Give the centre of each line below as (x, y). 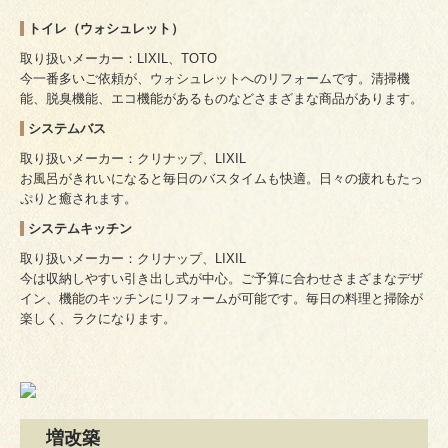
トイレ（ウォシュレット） (104, 29)
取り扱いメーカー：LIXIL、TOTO (118, 59)
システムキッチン (80, 229)
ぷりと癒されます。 (78, 199)
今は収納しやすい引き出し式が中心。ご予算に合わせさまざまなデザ (221, 279)
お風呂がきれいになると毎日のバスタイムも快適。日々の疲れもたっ (221, 179)
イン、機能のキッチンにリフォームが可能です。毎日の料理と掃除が (221, 299)
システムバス (67, 129)
